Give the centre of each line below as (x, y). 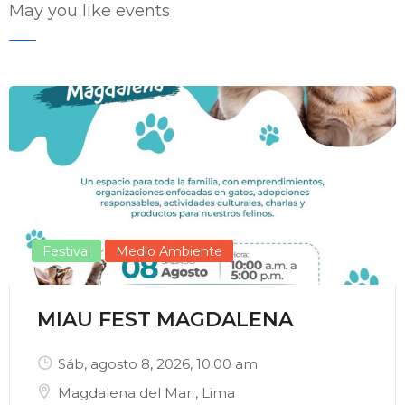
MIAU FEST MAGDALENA (165, 320)
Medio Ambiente (169, 252)
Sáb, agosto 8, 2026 (124, 364)
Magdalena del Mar (127, 393)
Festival (66, 252)
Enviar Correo (97, 108)
